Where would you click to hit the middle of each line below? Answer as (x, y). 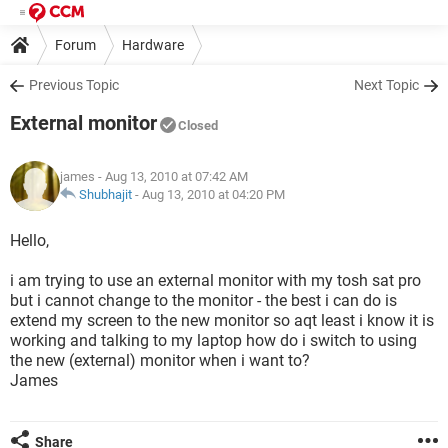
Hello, (29, 240)
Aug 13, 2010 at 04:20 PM (213, 194)
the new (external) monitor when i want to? (160, 360)
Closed (198, 125)
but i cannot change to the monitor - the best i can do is (203, 300)
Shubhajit (105, 194)
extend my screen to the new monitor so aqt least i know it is (222, 320)
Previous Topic (74, 85)
